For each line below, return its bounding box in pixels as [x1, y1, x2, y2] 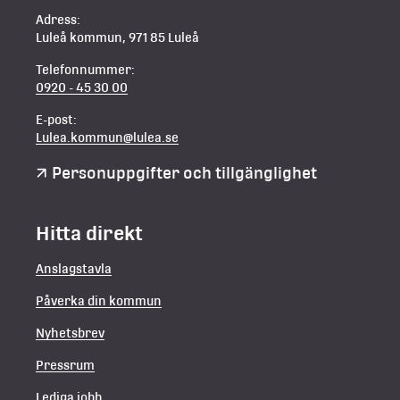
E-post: [36, 112, 77, 127]
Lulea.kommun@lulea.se [36, 129, 179, 145]
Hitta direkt [36, 221, 143, 245]
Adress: [36, 12, 80, 27]
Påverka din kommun [36, 293, 162, 308]
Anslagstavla [36, 261, 112, 276]
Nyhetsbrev [36, 325, 104, 340]
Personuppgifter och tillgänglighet [52, 162, 317, 182]
